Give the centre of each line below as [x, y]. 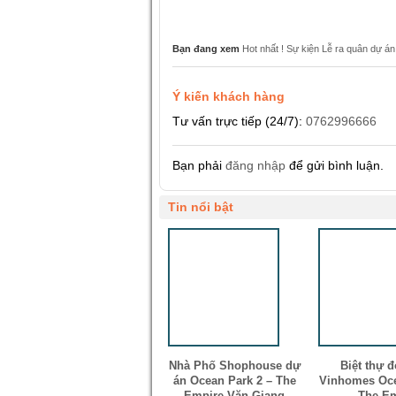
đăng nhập [255, 165]
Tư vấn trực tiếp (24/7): [239, 121]
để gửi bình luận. [335, 165]
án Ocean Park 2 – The [234, 381]
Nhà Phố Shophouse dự [234, 366]
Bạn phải [199, 165]
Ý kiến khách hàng [228, 96]
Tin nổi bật [201, 207]
